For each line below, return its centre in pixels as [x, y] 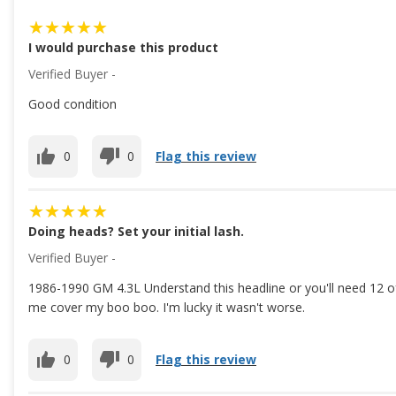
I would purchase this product [123, 47]
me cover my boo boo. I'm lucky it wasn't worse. [167, 307]
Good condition [72, 103]
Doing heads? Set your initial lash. [136, 231]
